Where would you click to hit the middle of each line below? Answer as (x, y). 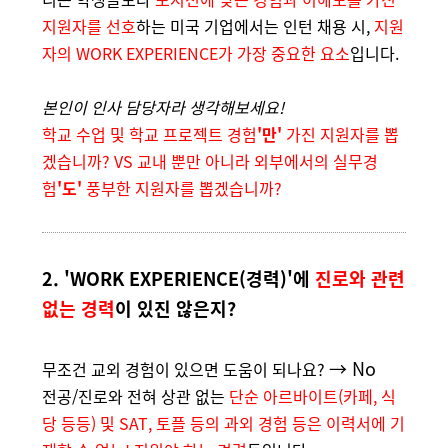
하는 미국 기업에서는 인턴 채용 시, (255, 26)
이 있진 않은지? (175, 308)
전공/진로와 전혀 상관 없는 (135, 396)
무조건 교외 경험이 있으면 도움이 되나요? (183, 369)
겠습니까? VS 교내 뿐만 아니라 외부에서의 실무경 (210, 161)
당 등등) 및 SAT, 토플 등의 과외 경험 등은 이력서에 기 (223, 423)
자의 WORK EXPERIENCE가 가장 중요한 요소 (196, 53)
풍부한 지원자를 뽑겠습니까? (184, 188)
